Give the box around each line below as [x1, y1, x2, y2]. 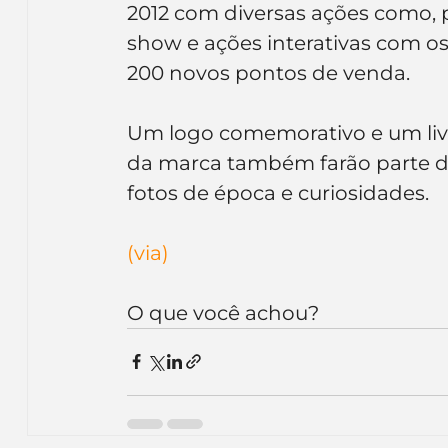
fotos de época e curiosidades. [126, 180, 429, 205]
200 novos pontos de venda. [126, 60, 410, 85]
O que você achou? [126, 300, 319, 325]
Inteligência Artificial [66, 7, 230, 27]
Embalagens [269, 7, 371, 27]
